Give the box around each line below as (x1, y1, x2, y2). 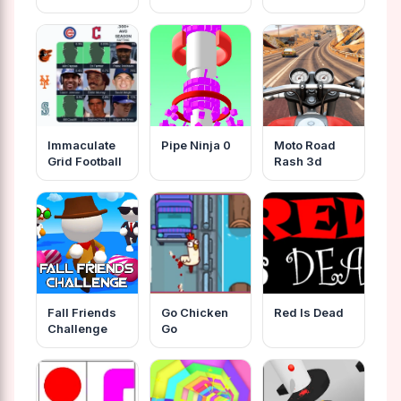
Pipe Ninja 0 (160, 137, 231, 152)
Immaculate (47, 137, 115, 152)
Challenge (47, 320, 107, 336)
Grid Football (47, 153, 122, 168)
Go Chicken (160, 304, 228, 320)
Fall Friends (47, 304, 116, 320)
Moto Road (274, 137, 337, 152)
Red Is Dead (274, 304, 345, 320)
